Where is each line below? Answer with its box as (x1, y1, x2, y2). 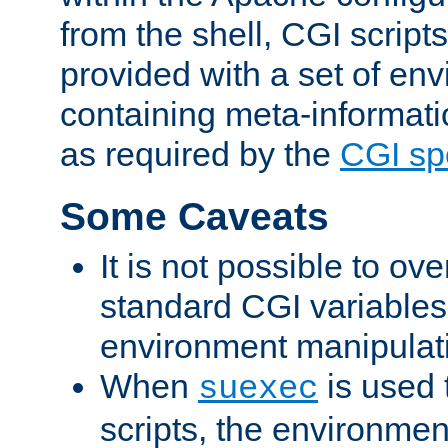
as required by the (60, 135, 340, 174)
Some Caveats (60, 195, 329, 239)
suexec (198, 369, 318, 408)
